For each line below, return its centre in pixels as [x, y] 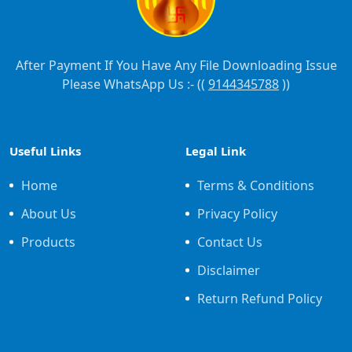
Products [48, 242]
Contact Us [230, 242]
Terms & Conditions [256, 186]
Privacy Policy [237, 214]
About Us [49, 214]
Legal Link [216, 151]
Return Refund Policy [260, 299]
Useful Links [45, 151]
